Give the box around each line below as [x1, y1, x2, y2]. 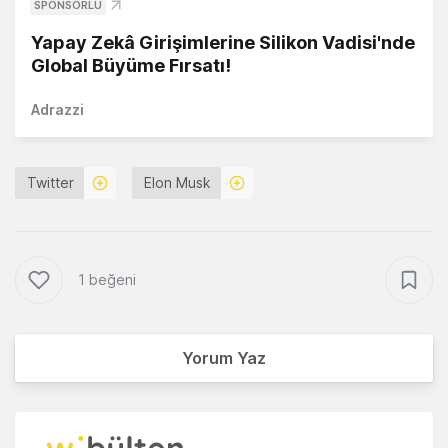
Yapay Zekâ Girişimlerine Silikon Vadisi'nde [31, 32, 415, 54]
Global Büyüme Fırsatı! [31, 55, 231, 77]
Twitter [27, 174, 74, 192]
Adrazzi [31, 101, 84, 119]
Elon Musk [144, 174, 211, 192]
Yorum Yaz [182, 348, 266, 369]
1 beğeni [78, 271, 136, 289]
